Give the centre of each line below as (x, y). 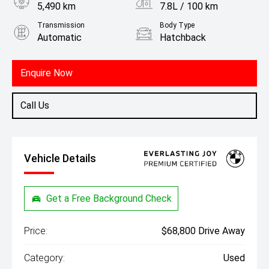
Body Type (177, 25)
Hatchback (183, 38)
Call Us (35, 105)
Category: (44, 258)
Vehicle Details (60, 158)
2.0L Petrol (61, 69)
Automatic (59, 38)
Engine (48, 56)
